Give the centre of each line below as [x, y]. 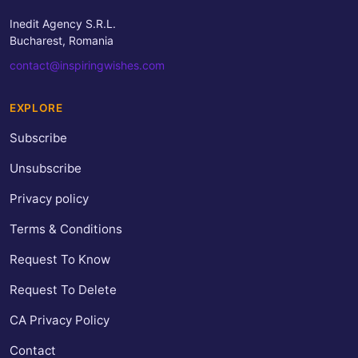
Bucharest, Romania [62, 41]
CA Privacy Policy [60, 320]
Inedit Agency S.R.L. [63, 24]
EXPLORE [36, 108]
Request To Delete [63, 290]
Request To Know [60, 260]
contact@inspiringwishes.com [87, 66]
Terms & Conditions [66, 229]
